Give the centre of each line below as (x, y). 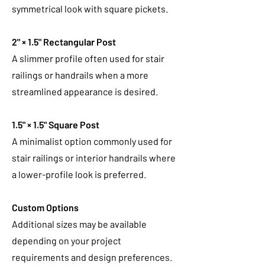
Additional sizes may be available (79, 224)
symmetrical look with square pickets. (90, 9)
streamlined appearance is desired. (85, 91)
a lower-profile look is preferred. (79, 174)
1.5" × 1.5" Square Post (56, 125)
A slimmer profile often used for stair (88, 58)
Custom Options (45, 207)
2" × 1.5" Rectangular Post (64, 42)
